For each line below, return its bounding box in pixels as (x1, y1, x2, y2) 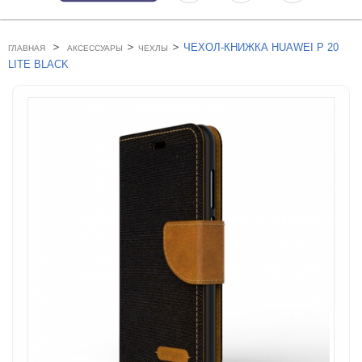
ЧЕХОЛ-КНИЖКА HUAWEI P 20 (183, 41, 339, 54)
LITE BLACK (8, 58, 69, 71)
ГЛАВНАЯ (8, 44, 45, 53)
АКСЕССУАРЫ (67, 44, 123, 53)
